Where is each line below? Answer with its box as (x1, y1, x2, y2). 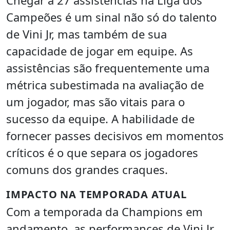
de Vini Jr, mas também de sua (6, 26, 167, 42)
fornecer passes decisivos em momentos (6, 128, 224, 144)
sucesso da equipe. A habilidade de (6, 111, 195, 127)
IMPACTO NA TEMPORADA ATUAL (6, 187, 187, 202)
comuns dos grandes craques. (6, 162, 168, 178)
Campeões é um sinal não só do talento (6, 9, 217, 25)
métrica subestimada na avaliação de (6, 77, 204, 93)
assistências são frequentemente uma (6, 60, 209, 76)
